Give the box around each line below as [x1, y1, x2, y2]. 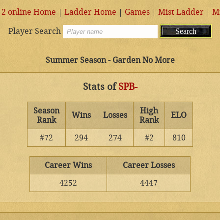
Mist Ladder [158, 7, 204, 17]
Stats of [82, 82, 118, 93]
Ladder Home [64, 7, 116, 17]
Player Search [8, 26, 61, 36]
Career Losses [122, 160, 175, 170]
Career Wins [45, 160, 92, 170]
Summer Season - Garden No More [45, 55, 175, 65]
